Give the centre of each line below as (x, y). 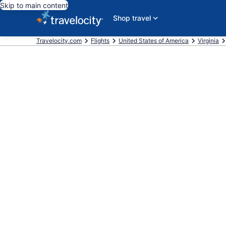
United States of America (154, 41)
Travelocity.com (59, 41)
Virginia (208, 41)
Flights (100, 41)
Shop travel (132, 18)
